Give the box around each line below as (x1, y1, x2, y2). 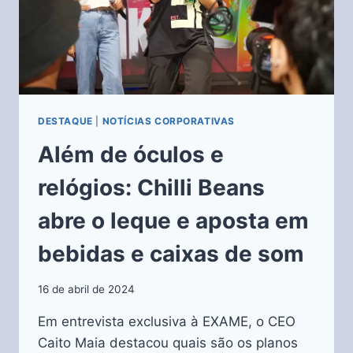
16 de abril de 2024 (38, 282, 135, 295)
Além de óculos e (38, 141, 224, 169)
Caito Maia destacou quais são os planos (38, 334, 298, 351)
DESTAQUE (38, 115, 93, 128)
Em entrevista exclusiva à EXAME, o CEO (38, 313, 295, 329)
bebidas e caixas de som (38, 240, 304, 268)
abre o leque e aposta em (38, 207, 309, 235)
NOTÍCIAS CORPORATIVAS (102, 115, 236, 128)
